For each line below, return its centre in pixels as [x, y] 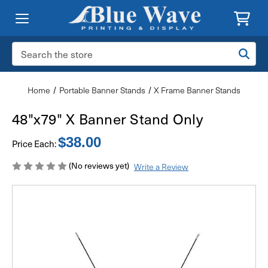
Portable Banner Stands [102, 90]
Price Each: [35, 144]
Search [25, 48]
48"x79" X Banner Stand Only [107, 118]
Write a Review [161, 166]
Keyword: [29, 61]
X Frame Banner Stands [197, 90]
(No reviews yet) [99, 165]
